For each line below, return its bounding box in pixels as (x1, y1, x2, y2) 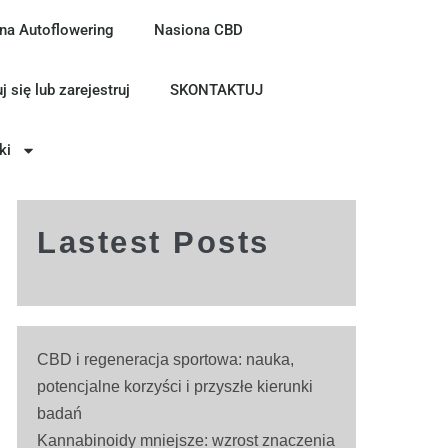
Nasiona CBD (153, 21, 243, 39)
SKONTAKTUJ (170, 81, 264, 99)
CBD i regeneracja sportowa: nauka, (37, 351, 295, 368)
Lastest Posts (37, 225, 270, 260)
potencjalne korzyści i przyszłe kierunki (37, 378, 314, 395)
